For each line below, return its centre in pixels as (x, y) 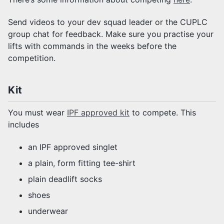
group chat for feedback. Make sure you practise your (111, 34)
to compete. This (163, 112)
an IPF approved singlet (73, 147)
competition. (32, 58)
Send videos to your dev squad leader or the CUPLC (108, 22)
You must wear (37, 112)
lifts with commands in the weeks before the (92, 46)
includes (23, 124)
